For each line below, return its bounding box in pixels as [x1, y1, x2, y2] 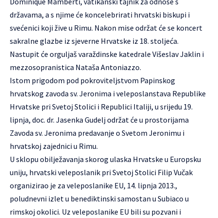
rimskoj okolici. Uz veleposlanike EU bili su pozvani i [10, 207, 181, 217]
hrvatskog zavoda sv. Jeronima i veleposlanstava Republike [10, 89, 206, 98]
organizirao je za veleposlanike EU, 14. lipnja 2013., [10, 181, 177, 190]
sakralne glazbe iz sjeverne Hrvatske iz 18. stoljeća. [10, 36, 179, 46]
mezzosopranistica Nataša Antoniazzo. [10, 62, 141, 72]
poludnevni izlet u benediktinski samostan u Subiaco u [10, 194, 189, 203]
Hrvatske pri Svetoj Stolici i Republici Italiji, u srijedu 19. [10, 102, 193, 111]
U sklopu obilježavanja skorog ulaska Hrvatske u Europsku [10, 154, 201, 164]
